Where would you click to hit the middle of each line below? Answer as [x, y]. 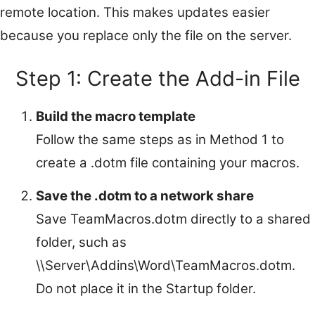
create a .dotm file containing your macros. [168, 163]
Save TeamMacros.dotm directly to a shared [173, 219]
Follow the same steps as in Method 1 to [160, 140]
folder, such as [81, 243]
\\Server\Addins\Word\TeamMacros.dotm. [166, 266]
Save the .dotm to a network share [145, 196]
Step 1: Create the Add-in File [157, 79]
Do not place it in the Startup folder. [146, 289]
